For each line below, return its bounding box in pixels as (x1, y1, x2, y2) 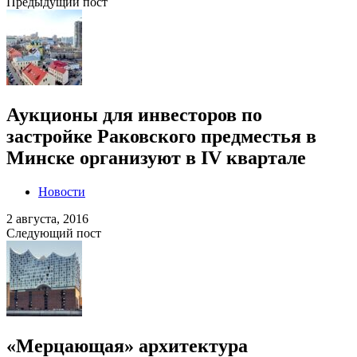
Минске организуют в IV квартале (6, 147, 306, 169)
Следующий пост (6, 226, 101, 241)
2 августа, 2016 (6, 212, 88, 226)
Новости (38, 185, 85, 199)
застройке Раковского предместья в (6, 126, 316, 147)
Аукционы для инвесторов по (6, 104, 262, 126)
